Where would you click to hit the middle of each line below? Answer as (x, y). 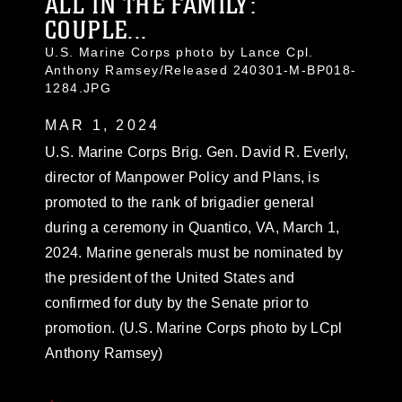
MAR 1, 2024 (103, 125)
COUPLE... (96, 31)
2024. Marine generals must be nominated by (194, 253)
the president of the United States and (170, 278)
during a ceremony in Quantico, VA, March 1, (192, 227)
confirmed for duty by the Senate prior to (177, 303)
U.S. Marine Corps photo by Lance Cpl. (179, 52)
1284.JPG (79, 88)
